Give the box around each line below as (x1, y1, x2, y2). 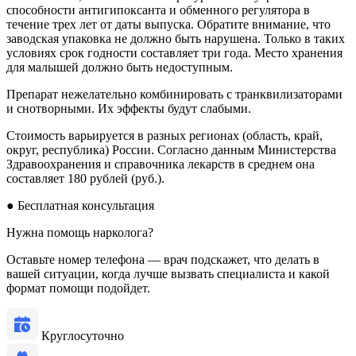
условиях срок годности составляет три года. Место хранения (6, 45, 342, 60)
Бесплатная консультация (14, 198, 154, 212)
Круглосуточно (41, 328, 124, 342)
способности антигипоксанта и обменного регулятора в (6, 2, 310, 17)
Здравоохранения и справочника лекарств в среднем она (6, 157, 315, 171)
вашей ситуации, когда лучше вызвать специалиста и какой (6, 266, 330, 281)
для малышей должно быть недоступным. (6, 60, 233, 74)
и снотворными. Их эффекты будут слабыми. (6, 101, 251, 115)
